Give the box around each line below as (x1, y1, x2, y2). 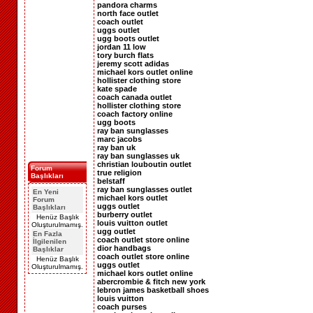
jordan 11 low (97, 42, 146, 51)
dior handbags (97, 243, 151, 252)
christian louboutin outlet (97, 159, 191, 168)
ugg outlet (97, 226, 136, 235)
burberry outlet (97, 210, 152, 219)
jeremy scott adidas (97, 59, 169, 68)
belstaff (97, 176, 125, 185)
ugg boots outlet (97, 34, 159, 43)
